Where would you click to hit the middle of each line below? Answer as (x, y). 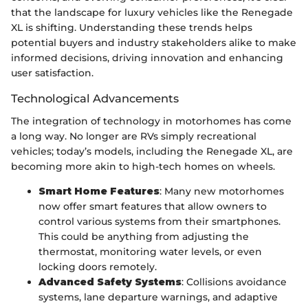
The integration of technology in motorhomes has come (151, 121)
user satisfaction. (52, 73)
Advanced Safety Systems (110, 282)
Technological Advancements (95, 99)
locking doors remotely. (98, 266)
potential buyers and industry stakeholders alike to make (154, 43)
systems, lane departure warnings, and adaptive (158, 297)
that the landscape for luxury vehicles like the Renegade (152, 13)
